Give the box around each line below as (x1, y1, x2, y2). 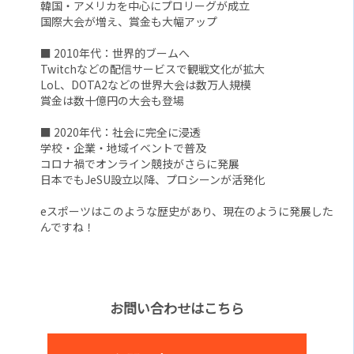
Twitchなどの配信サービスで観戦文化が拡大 (40, 61, 265, 77)
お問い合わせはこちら (110, 298, 244, 318)
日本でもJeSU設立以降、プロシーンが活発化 (40, 171, 265, 188)
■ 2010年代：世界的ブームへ (40, 45, 190, 62)
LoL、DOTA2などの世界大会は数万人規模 (40, 77, 252, 93)
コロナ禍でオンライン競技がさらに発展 (40, 156, 240, 172)
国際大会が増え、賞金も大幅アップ (40, 13, 218, 30)
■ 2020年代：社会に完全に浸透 (40, 124, 201, 141)
